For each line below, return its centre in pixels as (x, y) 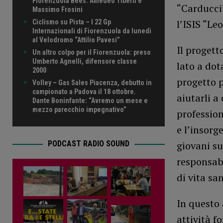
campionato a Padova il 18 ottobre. (84, 91)
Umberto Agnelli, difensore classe (85, 61)
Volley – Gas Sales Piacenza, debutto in (92, 82)
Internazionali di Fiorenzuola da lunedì (92, 31)
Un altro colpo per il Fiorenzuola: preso (92, 52)
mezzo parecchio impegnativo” (79, 109)
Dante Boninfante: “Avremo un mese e (90, 100)
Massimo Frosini (57, 9)
